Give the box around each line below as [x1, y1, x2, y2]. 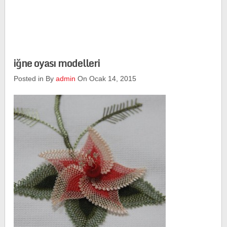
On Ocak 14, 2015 [75, 74, 137, 83]
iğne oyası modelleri [14, 55, 100, 71]
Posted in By [14, 74, 56, 83]
